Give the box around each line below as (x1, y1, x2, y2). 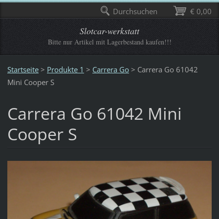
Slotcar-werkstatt (80, 25, 139, 37)
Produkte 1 (46, 64, 84, 74)
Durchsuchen (113, 6, 158, 16)
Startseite (7, 64, 39, 74)
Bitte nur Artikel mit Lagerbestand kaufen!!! (47, 37, 172, 46)
